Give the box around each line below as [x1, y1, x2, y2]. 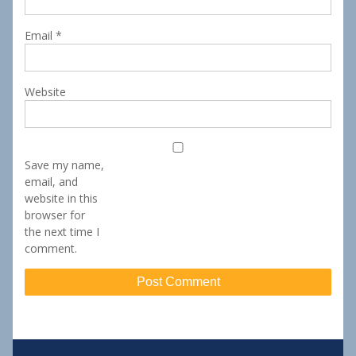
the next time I [24, 223, 99, 239]
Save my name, [24, 157, 104, 172]
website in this [24, 190, 98, 206]
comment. [24, 240, 77, 256]
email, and [24, 173, 78, 189]
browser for [24, 207, 85, 222]
